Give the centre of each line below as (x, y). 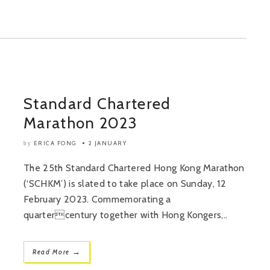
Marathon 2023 (80, 123)
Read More (52, 252)
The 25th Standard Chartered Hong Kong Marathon (134, 168)
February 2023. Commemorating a (97, 199)
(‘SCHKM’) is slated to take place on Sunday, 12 (125, 184)
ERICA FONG (55, 143)
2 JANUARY (107, 143)
